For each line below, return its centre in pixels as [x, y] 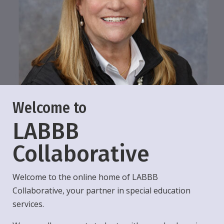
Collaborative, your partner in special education [101, 191]
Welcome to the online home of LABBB [85, 177]
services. [28, 204]
